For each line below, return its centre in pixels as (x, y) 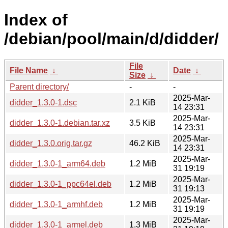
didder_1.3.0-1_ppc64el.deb (61, 184)
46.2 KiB (145, 143)
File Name (29, 70)
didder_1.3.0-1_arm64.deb (58, 163)
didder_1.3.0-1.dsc (43, 102)
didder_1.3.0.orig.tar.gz (51, 143)
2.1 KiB (142, 102)
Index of (36, 20)
